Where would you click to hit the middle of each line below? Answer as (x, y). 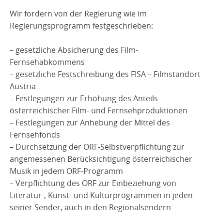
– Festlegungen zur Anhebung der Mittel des (90, 122)
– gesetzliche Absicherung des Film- (74, 50)
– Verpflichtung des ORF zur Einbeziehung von (93, 183)
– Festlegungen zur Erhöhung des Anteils (84, 98)
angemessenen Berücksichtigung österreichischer (101, 159)
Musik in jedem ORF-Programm (66, 171)
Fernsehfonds (35, 134)
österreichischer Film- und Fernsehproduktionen (99, 110)
